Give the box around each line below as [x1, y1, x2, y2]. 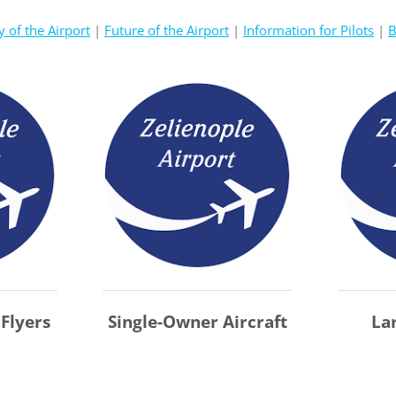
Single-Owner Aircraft [108, 310, 288, 334]
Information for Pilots [243, 20, 374, 39]
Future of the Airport [104, 20, 229, 39]
